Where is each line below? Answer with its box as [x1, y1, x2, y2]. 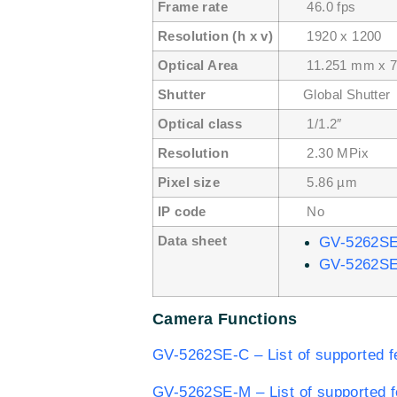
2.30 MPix [284, 145, 369, 160]
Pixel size [158, 175, 220, 190]
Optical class [158, 116, 243, 131]
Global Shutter [284, 87, 391, 102]
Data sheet [158, 233, 227, 248]
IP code [158, 204, 206, 219]
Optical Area [158, 58, 238, 73]
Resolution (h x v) [158, 28, 274, 43]
